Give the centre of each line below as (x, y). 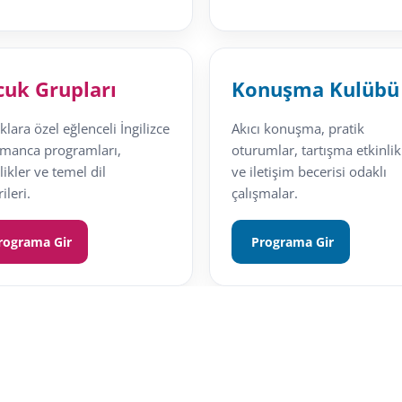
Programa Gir (290, 242)
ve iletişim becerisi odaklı (309, 172)
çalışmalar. (264, 193)
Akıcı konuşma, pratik (297, 129)
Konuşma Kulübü (315, 89)
